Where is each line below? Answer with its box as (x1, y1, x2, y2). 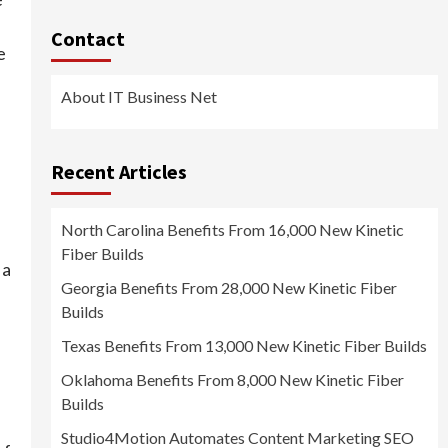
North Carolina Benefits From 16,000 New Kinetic (60, 220, 404, 240)
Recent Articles (50, 159, 187, 185)
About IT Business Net (60, 87, 217, 107)
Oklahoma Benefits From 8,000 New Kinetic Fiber (60, 370, 404, 390)
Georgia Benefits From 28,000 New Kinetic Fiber (60, 278, 397, 298)
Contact (50, 26, 125, 52)
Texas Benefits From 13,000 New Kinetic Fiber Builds (60, 336, 427, 356)
